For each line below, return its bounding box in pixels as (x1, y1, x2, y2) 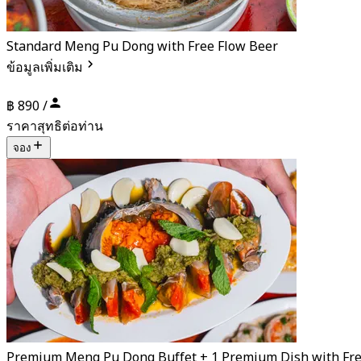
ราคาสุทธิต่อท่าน (6, 116, 103, 136)
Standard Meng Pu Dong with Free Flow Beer (6, 36, 278, 56)
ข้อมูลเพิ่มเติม (6, 57, 83, 77)
